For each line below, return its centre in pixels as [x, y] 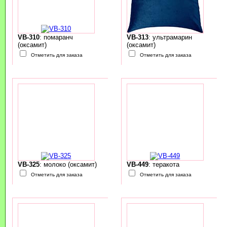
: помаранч [56, 37]
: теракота [164, 165]
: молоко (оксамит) [68, 165]
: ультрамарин [170, 37]
